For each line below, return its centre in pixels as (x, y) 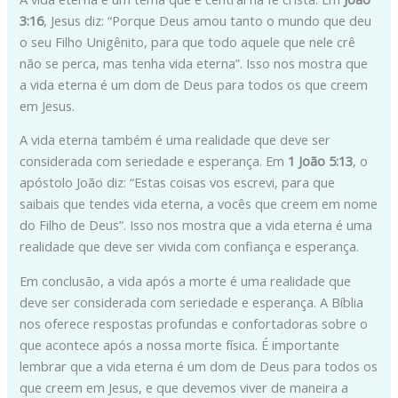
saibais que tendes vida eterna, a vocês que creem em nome (199, 204)
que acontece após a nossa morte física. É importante (180, 344)
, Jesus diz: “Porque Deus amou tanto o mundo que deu (208, 20)
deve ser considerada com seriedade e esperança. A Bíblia (192, 302)
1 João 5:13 (321, 161)
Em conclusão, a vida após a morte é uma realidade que (186, 280)
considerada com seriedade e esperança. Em (154, 161)
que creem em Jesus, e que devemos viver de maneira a (184, 387)
